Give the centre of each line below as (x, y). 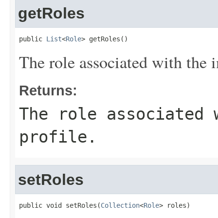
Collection (120, 205)
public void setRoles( (60, 205)
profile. (58, 137)
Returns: (48, 90)
